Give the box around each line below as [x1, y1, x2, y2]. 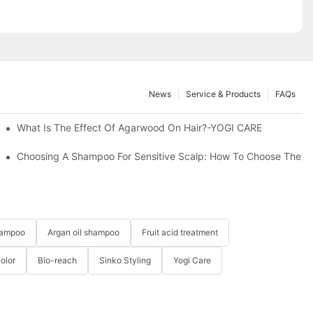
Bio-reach [38, 255, 77, 266]
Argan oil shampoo [48, 227, 119, 238]
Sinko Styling [99, 255, 151, 266]
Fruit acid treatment [142, 227, 218, 238]
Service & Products [186, 88, 261, 99]
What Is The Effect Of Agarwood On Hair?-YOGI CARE [17, 121, 263, 133]
